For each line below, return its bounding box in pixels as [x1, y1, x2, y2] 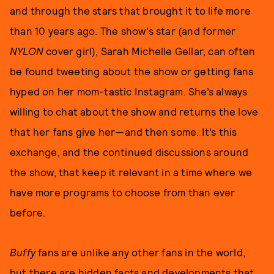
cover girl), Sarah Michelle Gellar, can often [43, 45, 256, 57]
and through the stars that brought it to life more [10, 4, 251, 17]
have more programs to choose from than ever [10, 186, 235, 198]
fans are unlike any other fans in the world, [38, 246, 246, 258]
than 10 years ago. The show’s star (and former [10, 24, 236, 37]
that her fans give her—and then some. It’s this [10, 125, 237, 138]
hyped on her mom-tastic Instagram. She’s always [10, 85, 248, 97]
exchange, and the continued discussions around [10, 146, 249, 158]
